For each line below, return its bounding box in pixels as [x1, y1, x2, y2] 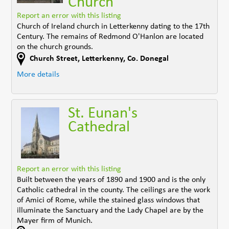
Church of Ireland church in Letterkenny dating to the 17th [17, 22, 210, 31]
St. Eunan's [68, 105, 138, 122]
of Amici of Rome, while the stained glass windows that [17, 196, 200, 204]
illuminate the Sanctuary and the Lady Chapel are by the [17, 206, 204, 215]
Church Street [30, 54, 78, 63]
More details [17, 70, 60, 79]
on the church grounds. [17, 42, 94, 51]
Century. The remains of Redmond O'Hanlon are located [17, 32, 204, 41]
